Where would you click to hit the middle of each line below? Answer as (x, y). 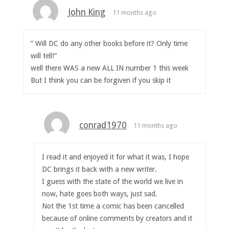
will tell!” (44, 56)
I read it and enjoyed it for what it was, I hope (115, 157)
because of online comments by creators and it (117, 218)
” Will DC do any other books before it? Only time (109, 44)
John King (87, 12)
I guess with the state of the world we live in (112, 181)
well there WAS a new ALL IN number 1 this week (110, 68)
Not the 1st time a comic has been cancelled (113, 206)
